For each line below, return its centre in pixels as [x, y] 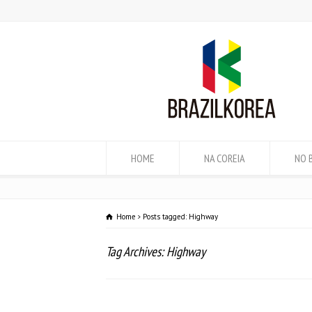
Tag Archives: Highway [156, 251]
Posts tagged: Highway [180, 217]
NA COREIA [225, 158]
